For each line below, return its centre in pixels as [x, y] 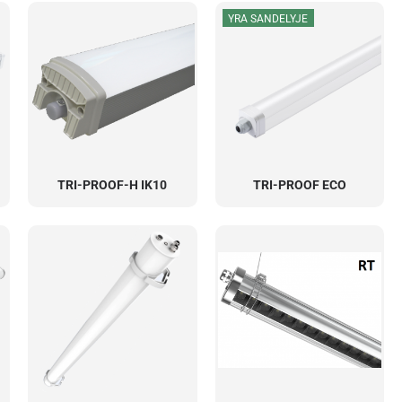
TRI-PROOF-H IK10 [112, 184]
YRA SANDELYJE [268, 18]
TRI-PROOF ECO [299, 184]
